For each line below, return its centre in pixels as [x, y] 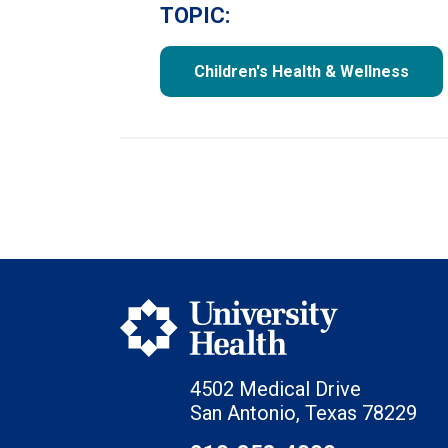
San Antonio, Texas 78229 [303, 412]
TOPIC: [195, 15]
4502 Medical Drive [275, 388]
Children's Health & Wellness [301, 71]
